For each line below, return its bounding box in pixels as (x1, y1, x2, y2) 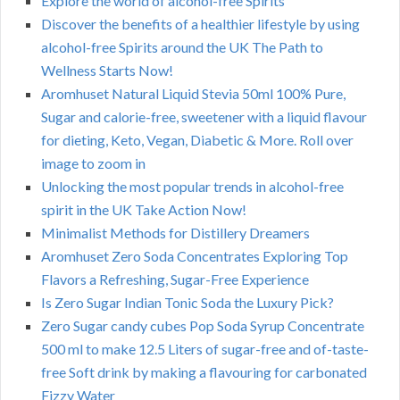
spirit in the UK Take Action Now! (41, 201, 246, 219)
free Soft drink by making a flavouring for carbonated (41, 363, 367, 381)
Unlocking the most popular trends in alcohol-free (41, 178, 344, 196)
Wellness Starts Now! (41, 62, 173, 79)
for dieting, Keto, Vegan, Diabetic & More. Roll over (41, 131, 354, 149)
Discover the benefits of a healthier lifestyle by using (41, 15, 360, 33)
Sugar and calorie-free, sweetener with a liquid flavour (41, 108, 367, 126)
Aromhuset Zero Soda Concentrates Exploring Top (41, 247, 348, 265)
